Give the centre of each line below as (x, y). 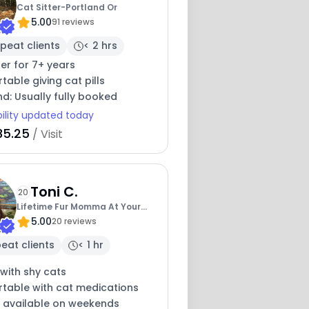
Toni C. (54, 192)
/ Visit (46, 134)
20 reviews (74, 221)
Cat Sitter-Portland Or (67, 8)
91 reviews (73, 22)
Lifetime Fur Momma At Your (78, 207)
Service (32, 221)
